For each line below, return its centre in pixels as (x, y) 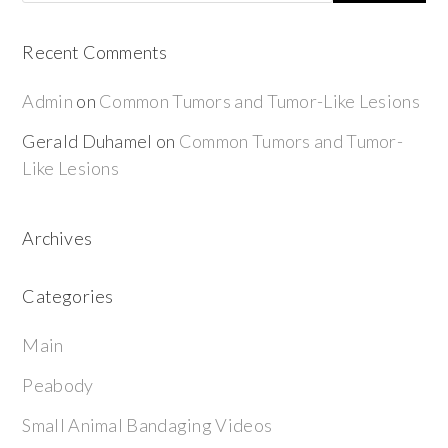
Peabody (58, 385)
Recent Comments (95, 52)
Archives (57, 238)
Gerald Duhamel (87, 141)
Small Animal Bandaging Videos (147, 425)
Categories (68, 296)
